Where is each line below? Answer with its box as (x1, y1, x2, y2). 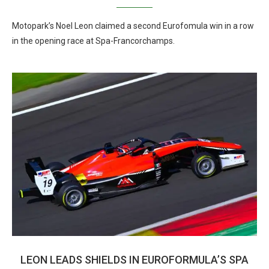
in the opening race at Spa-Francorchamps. (12, 36, 175, 46)
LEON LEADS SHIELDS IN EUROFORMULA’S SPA (20, 253, 249, 266)
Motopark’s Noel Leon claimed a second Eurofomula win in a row (12, 21, 254, 31)
